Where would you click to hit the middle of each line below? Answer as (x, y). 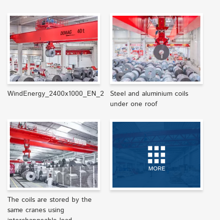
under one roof (134, 104)
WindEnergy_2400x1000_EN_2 (56, 94)
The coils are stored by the (50, 200)
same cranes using (36, 210)
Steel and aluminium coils (149, 94)
